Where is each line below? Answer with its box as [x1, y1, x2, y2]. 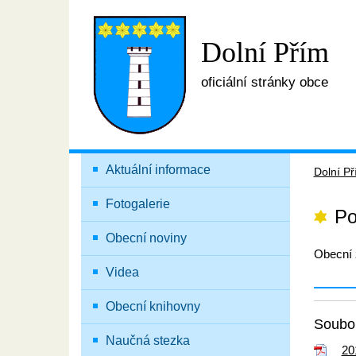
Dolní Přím [201, 37, 329, 69]
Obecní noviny [105, 231, 187, 245]
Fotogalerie [105, 197, 170, 211]
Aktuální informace [105, 163, 211, 176]
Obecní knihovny [105, 300, 200, 313]
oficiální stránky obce [201, 75, 328, 91]
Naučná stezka [105, 334, 190, 347]
